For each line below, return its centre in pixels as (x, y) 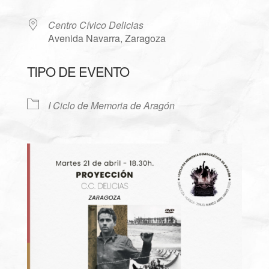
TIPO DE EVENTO (78, 71)
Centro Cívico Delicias (95, 25)
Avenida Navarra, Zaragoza (107, 38)
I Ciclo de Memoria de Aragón (111, 105)
